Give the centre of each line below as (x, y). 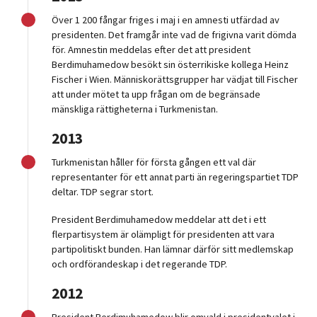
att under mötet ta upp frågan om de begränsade (156, 94)
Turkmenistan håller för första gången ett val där (154, 162)
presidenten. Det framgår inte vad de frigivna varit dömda (174, 35)
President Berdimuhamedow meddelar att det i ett (159, 220)
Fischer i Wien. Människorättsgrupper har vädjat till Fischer (175, 80)
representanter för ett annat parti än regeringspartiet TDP (175, 177)
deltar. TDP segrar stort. (103, 192)
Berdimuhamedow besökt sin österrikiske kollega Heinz (171, 65)
